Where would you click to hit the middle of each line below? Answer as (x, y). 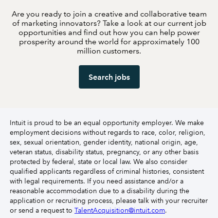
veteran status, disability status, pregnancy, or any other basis (104, 152)
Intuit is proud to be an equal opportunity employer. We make (107, 123)
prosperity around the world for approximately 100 (109, 42)
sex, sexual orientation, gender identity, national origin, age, (104, 142)
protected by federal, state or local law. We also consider (99, 162)
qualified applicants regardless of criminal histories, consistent (107, 171)
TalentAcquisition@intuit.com (120, 210)
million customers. (109, 51)
